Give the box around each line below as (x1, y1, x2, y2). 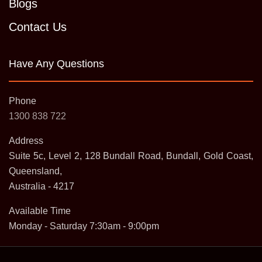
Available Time (9, 205, 71, 216)
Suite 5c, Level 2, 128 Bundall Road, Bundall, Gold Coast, (9, 150, 253, 161)
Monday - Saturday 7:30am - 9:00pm (9, 220, 159, 231)
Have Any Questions (9, 57, 104, 70)
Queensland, (9, 166, 62, 176)
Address (9, 135, 43, 146)
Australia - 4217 (9, 181, 74, 191)
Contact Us (9, 20, 67, 33)
